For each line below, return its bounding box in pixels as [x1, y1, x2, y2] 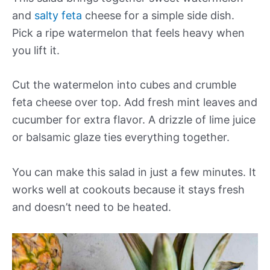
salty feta [34, 8, 82, 22]
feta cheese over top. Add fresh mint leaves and [12, 96, 257, 109]
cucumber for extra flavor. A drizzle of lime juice [12, 113, 256, 127]
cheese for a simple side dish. [82, 8, 234, 22]
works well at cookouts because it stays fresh [12, 183, 245, 196]
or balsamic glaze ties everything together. [12, 131, 230, 144]
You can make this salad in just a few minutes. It [12, 166, 256, 179]
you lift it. [12, 43, 60, 57]
